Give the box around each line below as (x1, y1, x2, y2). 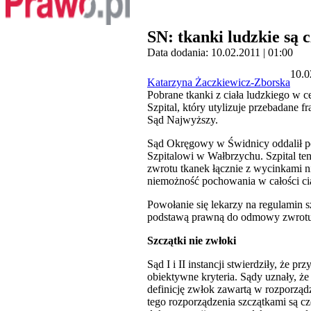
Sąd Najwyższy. (147, 114, 218, 126)
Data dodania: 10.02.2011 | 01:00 (147, 47, 293, 59)
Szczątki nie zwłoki (147, 235, 236, 247)
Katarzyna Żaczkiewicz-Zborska (147, 76, 290, 89)
